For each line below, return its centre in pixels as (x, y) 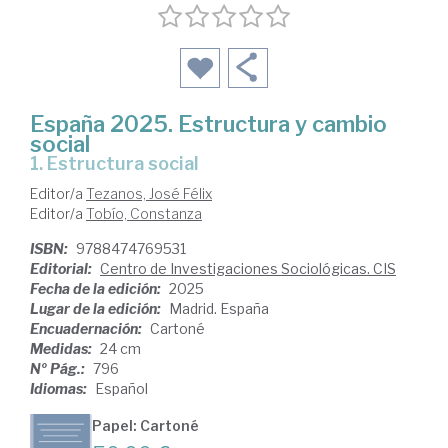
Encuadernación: (87, 329)
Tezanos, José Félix (149, 194)
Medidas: (62, 349)
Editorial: (62, 269)
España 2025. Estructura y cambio (208, 124)
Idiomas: (60, 389)
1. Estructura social (121, 164)
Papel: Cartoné (145, 426)
